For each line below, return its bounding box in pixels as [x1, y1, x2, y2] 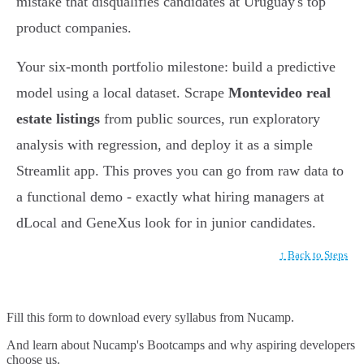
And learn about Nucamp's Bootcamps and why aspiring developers [6, 338, 355, 353]
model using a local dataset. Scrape [16, 84, 228, 102]
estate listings [16, 110, 100, 128]
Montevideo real [228, 84, 331, 102]
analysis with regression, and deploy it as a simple [16, 136, 313, 154]
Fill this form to [6, 310, 89, 325]
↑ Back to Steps [279, 249, 348, 262]
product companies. [16, 19, 132, 37]
